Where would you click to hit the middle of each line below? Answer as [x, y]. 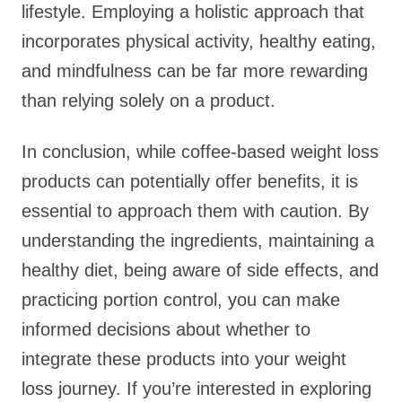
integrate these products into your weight [184, 359]
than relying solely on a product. [149, 100]
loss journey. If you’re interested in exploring [197, 389]
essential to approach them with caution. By [195, 211]
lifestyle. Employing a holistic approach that [193, 12]
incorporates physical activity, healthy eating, [199, 41]
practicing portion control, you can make [181, 300]
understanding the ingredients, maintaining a [198, 240]
